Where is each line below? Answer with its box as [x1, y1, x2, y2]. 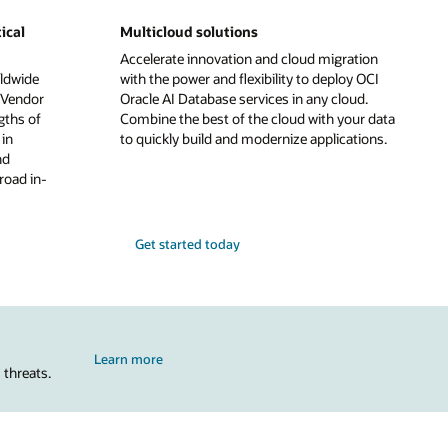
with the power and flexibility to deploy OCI [120, 69, 380, 89]
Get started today [134, 235, 240, 252]
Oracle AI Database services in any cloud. [120, 89, 369, 109]
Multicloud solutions [120, 21, 259, 41]
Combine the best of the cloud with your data [120, 109, 396, 129]
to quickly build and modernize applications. [120, 129, 388, 149]
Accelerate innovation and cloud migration [120, 49, 379, 69]
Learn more [94, 350, 164, 367]
